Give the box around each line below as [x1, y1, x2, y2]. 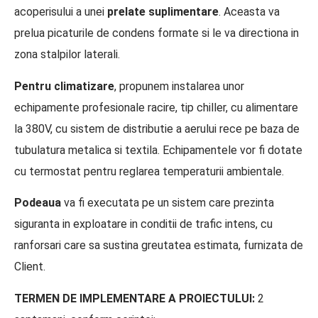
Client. [14, 260, 45, 274]
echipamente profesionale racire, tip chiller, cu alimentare [14, 100, 298, 114]
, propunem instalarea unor [114, 79, 244, 93]
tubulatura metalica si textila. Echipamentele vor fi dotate [14, 143, 302, 157]
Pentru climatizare [14, 79, 114, 93]
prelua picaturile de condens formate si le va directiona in [14, 26, 299, 40]
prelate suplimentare [107, 5, 219, 19]
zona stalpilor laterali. [14, 48, 120, 62]
